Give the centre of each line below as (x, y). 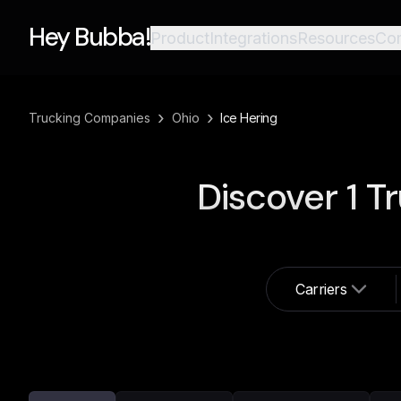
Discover (271, 197)
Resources (336, 38)
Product (180, 38)
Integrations (253, 38)
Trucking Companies (90, 118)
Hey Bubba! (90, 37)
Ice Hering (248, 118)
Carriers (321, 289)
